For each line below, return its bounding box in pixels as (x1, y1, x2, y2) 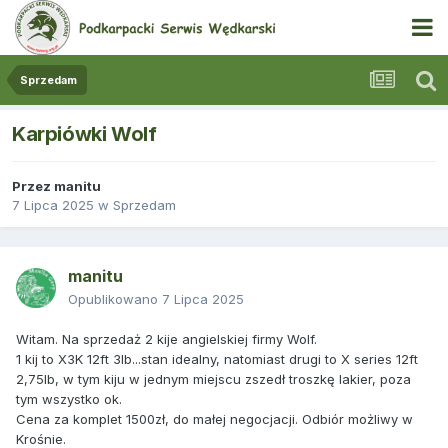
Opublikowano (68, 291, 162, 308)
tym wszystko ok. (16, 391, 122, 408)
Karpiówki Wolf (12, 122, 157, 147)
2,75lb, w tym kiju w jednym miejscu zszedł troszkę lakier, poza (16, 371, 411, 388)
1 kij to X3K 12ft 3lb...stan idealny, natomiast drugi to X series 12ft (16, 351, 418, 368)
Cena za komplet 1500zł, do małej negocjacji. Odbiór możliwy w (16, 411, 413, 428)
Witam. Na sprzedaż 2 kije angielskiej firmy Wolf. (16, 331, 317, 348)
